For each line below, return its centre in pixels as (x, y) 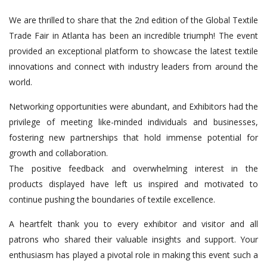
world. (21, 82)
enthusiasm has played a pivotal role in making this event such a (133, 255)
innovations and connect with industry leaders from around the (133, 67)
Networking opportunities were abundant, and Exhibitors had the (133, 107)
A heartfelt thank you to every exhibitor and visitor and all (133, 224)
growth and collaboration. (58, 153)
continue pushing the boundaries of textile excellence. (112, 200)
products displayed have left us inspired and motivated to (133, 184)
